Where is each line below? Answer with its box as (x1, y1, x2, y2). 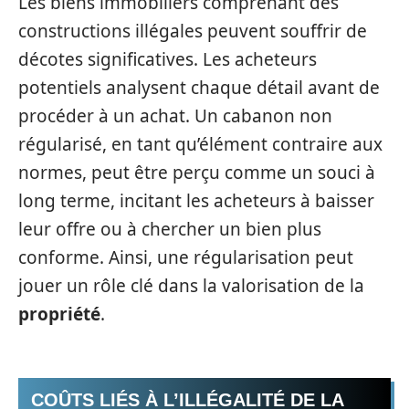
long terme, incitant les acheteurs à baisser (18, 188, 374, 213)
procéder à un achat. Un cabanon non (18, 103, 332, 128)
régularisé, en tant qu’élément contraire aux (18, 131, 383, 156)
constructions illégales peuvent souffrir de (18, 18, 367, 43)
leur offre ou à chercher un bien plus (18, 216, 321, 241)
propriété (18, 301, 100, 326)
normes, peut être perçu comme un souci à (18, 160, 375, 184)
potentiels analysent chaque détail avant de (18, 75, 380, 100)
